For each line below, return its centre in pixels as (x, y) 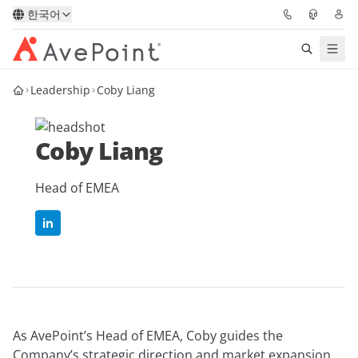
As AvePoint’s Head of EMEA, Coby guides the (148, 336)
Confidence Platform (76, 136)
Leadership (60, 90)
